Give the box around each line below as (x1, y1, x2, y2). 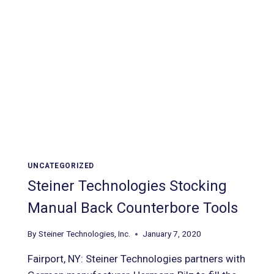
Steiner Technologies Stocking (28, 177, 228, 195)
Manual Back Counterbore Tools (28, 199, 239, 217)
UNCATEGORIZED (28, 161, 95, 170)
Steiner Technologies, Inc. (38, 229, 130, 239)
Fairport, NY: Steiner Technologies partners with (28, 253, 246, 265)
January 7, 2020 (142, 229, 201, 239)
